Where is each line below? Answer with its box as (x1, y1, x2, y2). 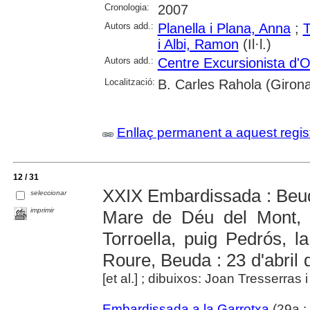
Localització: (104, 77, 155, 88)
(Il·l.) (238, 37, 271, 53)
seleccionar (30, 189, 67, 197)
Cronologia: (104, 2, 149, 13)
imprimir (30, 206, 55, 215)
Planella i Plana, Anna (157, 21, 291, 37)
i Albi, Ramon (157, 37, 239, 53)
